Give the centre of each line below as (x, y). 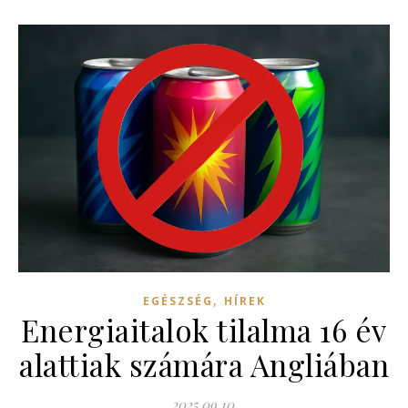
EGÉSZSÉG (178, 301)
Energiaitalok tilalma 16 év (204, 330)
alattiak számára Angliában (204, 365)
